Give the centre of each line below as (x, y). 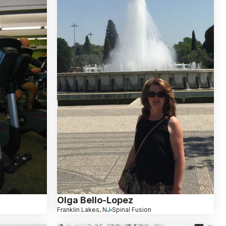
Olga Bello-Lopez (95, 200)
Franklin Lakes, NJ (83, 210)
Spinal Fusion (131, 210)
